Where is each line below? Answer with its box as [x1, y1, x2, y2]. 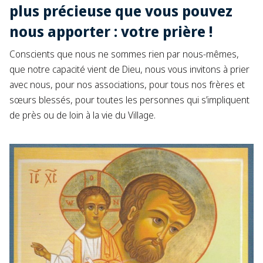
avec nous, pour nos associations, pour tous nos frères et [9, 77, 245, 91]
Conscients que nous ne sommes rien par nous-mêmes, [9, 47, 239, 60]
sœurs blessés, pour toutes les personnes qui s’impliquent [9, 93, 249, 106]
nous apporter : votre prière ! [9, 21, 213, 41]
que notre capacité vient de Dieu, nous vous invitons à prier [9, 62, 249, 76]
